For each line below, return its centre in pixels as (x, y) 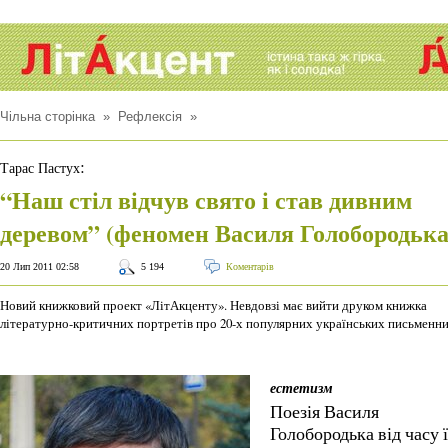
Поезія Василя (324, 411)
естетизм (301, 388)
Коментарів (250, 266)
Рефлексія (150, 116)
